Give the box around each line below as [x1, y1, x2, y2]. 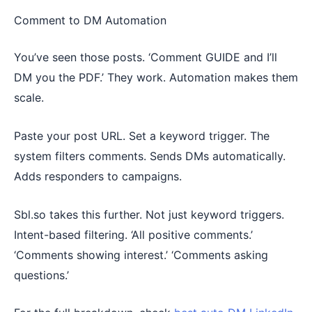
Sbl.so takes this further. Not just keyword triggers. [14, 207, 284, 221]
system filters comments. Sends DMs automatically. [14, 149, 286, 163]
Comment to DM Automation [14, 13, 166, 28]
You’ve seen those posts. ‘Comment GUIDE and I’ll [14, 50, 277, 65]
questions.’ [14, 267, 69, 282]
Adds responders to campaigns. [14, 169, 182, 183]
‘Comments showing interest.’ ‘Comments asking [14, 247, 268, 262]
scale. [14, 91, 44, 105]
